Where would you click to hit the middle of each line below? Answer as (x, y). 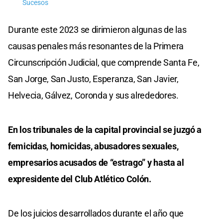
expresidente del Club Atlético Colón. (80, 179)
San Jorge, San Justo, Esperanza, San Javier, (93, 79)
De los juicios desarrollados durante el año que (96, 213)
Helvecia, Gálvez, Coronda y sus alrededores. (93, 95)
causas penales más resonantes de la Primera (96, 46)
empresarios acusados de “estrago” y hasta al (96, 162)
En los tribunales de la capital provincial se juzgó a (105, 129)
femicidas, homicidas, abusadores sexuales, (93, 146)
